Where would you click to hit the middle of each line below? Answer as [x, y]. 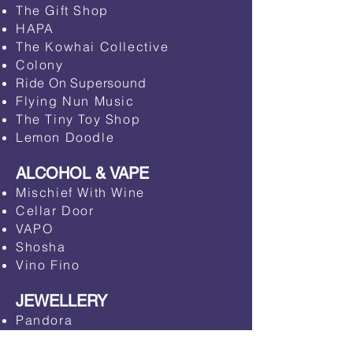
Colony [40, 65]
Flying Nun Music [75, 101]
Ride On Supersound [81, 83]
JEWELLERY [61, 301]
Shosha [41, 247]
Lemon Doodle [65, 137]
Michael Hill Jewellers [92, 338]
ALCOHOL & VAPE [82, 173]
